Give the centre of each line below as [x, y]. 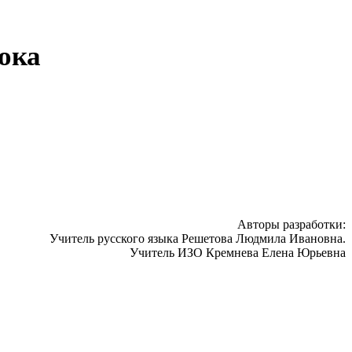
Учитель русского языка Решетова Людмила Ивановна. [198, 239]
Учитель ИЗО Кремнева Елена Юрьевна [238, 253]
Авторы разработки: [291, 225]
